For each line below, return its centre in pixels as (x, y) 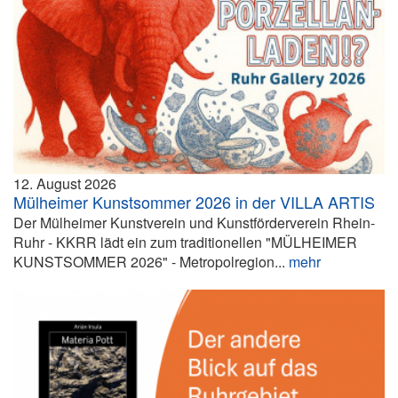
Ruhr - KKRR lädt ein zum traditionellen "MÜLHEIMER (185, 242)
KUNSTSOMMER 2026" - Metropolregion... (151, 261)
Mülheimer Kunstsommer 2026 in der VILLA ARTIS (194, 201)
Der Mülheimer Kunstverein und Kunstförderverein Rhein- (194, 222)
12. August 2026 (65, 183)
